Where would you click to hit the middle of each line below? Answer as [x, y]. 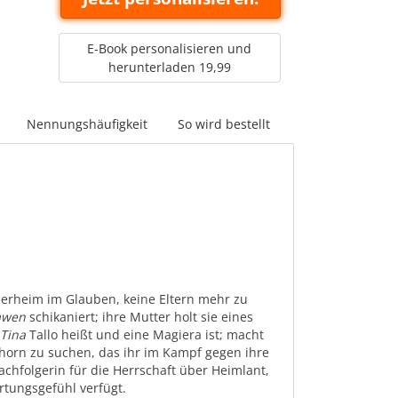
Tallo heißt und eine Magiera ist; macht [145, 334]
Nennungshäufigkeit [88, 124]
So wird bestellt [224, 124]
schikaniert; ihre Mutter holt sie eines [140, 317]
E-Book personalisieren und [170, 48]
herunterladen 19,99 [169, 67]
